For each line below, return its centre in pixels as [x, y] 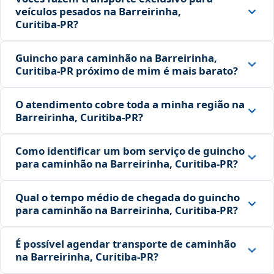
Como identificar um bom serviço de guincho [130, 151]
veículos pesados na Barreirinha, [98, 12]
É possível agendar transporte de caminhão [126, 244]
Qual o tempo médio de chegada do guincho [128, 198]
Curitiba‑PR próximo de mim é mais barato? [127, 71]
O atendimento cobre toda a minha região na [130, 105]
